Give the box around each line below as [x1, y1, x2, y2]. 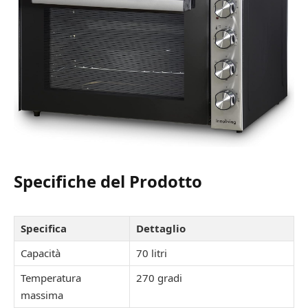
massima [21, 288, 63, 302]
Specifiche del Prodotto [14, 170, 202, 193]
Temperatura [21, 271, 81, 285]
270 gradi [136, 271, 182, 285]
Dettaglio [136, 221, 186, 236]
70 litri [136, 246, 167, 261]
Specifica [21, 221, 67, 236]
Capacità [21, 246, 60, 261]
